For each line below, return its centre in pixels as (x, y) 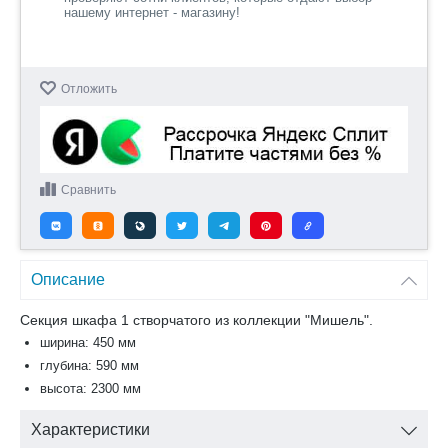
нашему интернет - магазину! (152, 12)
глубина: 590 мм (89, 366)
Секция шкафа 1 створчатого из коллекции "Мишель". (196, 320)
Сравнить (88, 190)
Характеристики (90, 430)
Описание (68, 280)
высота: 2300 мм (90, 389)
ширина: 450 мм (88, 343)
